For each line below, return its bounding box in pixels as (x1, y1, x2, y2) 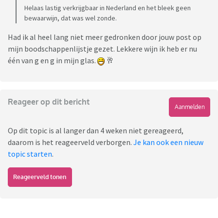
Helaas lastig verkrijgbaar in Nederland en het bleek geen (24, 3, 191, 13)
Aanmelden (174, 103, 205, 111)
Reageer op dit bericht (8, 97, 90, 107)
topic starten (8, 149, 52, 159)
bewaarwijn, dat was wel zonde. (24, 14, 117, 23)
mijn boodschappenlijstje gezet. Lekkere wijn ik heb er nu (8, 44, 197, 54)
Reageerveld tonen (13, 173, 67, 181)
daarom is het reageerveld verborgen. (8, 137, 133, 147)
